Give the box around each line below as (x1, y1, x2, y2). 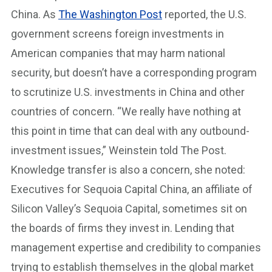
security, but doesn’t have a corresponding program (11, 66, 257, 79)
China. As (11, 8, 58, 21)
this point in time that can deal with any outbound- (11, 124, 250, 137)
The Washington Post (58, 8, 162, 21)
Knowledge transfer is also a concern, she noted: (11, 163, 245, 176)
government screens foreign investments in (11, 27, 224, 40)
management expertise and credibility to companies (11, 241, 261, 254)
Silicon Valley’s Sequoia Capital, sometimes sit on (11, 202, 247, 215)
